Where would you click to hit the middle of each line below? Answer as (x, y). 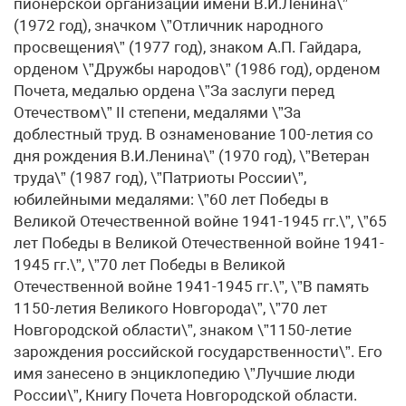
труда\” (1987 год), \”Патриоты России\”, (160, 178)
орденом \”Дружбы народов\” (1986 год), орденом (197, 69)
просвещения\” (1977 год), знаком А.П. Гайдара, (187, 48)
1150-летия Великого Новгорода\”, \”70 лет (170, 309)
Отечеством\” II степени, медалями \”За (157, 113)
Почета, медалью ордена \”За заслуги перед (174, 91)
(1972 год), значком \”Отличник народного (169, 26)
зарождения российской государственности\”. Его (198, 352)
